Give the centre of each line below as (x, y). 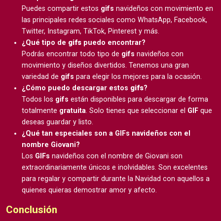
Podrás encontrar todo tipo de (72, 54)
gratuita (73, 110)
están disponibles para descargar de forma (138, 99)
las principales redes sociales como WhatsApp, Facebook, (114, 20)
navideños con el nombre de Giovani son (116, 156)
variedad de (41, 76)
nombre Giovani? (51, 145)
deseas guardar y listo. (57, 122)
